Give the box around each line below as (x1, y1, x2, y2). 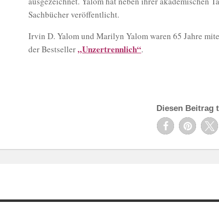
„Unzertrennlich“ (77, 43, 141, 55)
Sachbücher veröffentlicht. (28, 8, 119, 20)
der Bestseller (28, 43, 78, 55)
